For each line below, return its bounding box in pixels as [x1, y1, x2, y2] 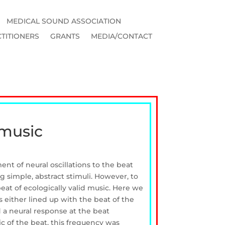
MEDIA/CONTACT [91, 31, 153, 41]
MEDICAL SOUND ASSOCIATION [7, 16, 122, 26]
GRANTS [50, 31, 80, 41]
